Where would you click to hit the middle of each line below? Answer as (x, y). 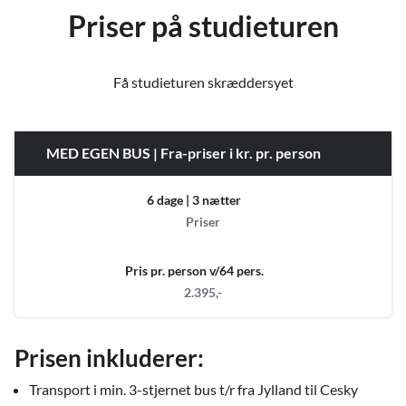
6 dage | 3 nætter (194, 200)
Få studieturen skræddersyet (203, 82)
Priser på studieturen (203, 26)
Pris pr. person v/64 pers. (194, 271)
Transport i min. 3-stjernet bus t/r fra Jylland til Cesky (193, 390)
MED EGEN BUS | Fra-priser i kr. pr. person (184, 153)
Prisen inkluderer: (109, 358)
